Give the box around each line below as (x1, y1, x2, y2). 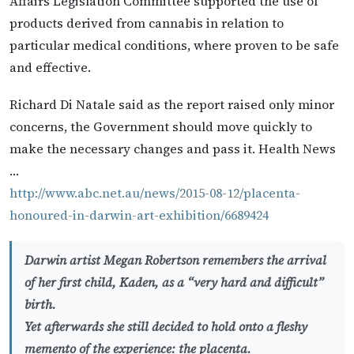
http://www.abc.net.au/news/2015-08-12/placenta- (9, 184, 300, 201)
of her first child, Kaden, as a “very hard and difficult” (24, 273, 324, 292)
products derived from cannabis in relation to (9, 13, 284, 32)
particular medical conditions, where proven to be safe (9, 36, 339, 54)
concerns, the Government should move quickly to (9, 118, 312, 135)
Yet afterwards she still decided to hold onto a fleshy (24, 318, 307, 336)
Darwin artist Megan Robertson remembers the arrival (24, 251, 326, 269)
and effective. (9, 58, 91, 76)
